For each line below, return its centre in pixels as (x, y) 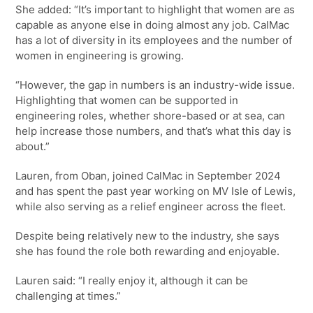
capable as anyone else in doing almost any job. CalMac (153, 24)
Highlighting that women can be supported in (127, 100)
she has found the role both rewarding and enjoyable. (148, 251)
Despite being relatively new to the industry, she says (148, 235)
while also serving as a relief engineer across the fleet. (151, 206)
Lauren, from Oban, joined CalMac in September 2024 (148, 175)
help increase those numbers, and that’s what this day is (154, 131)
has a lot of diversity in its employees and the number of (154, 40)
